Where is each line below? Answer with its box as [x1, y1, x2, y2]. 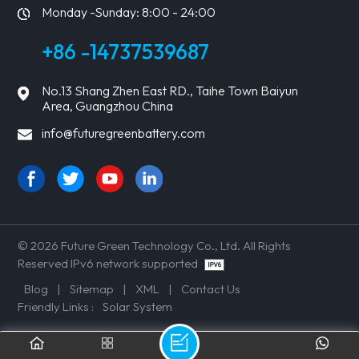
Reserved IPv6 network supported [18, 255, 201, 271]
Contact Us [181, 280, 241, 296]
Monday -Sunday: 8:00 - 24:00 [42, 3, 216, 20]
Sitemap [70, 280, 115, 296]
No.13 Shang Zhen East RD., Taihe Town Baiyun [42, 82, 299, 99]
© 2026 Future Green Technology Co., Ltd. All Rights [18, 237, 292, 253]
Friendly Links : [18, 298, 97, 314]
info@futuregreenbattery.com [42, 124, 206, 141]
